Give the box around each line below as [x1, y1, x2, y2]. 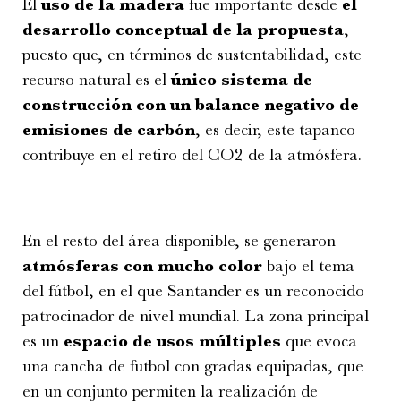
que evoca [281, 331, 357, 352]
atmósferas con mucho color [22, 256, 262, 277]
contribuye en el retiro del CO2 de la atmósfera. [22, 145, 362, 166]
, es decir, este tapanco [195, 120, 355, 141]
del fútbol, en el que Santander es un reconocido [22, 281, 364, 302]
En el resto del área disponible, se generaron [22, 231, 336, 252]
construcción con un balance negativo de [22, 95, 359, 115]
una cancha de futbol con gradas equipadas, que [22, 356, 363, 377]
